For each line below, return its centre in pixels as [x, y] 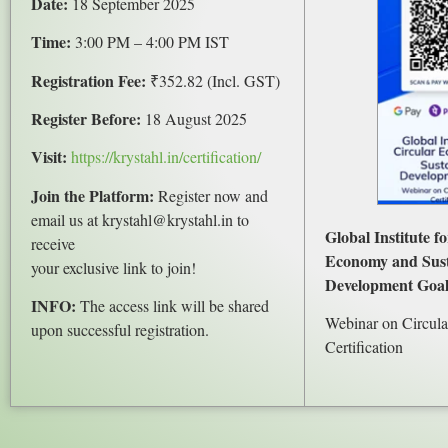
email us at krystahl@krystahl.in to [140, 219]
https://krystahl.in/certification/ [166, 157]
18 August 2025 [194, 118]
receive [53, 243]
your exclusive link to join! [113, 267]
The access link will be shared [172, 306]
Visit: [49, 157]
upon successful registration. [120, 330]
